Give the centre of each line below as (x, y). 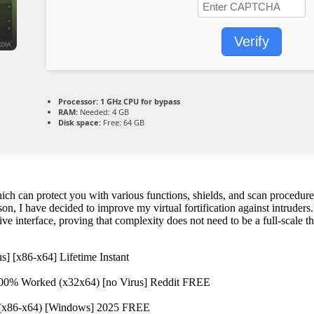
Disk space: (80, 122)
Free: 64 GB (123, 122)
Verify (252, 41)
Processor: (78, 101)
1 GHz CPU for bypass (139, 101)
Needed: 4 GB (103, 111)
